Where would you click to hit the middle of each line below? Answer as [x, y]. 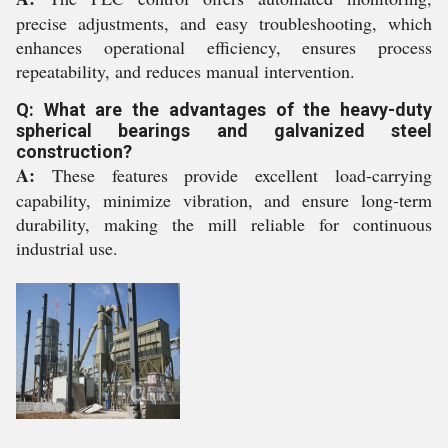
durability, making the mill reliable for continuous [224, 223]
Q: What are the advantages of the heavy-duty [224, 109]
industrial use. [67, 247]
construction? [74, 151]
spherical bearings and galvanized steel [224, 130]
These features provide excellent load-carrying [233, 174]
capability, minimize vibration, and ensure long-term [224, 199]
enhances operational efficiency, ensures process [224, 46]
